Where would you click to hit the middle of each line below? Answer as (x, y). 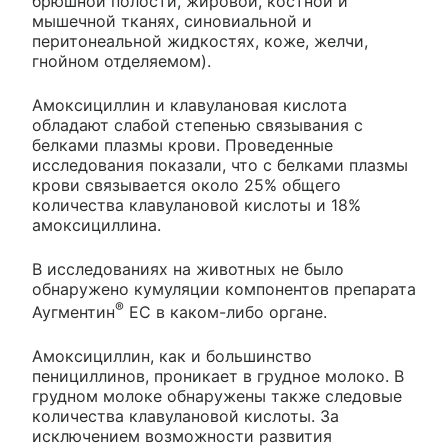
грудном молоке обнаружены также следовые (217, 395)
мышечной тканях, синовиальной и (172, 20)
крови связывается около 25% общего (186, 184)
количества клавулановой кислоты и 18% (196, 204)
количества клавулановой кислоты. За (185, 415)
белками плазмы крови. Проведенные (182, 144)
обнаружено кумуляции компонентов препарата (224, 288)
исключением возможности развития (182, 435)
